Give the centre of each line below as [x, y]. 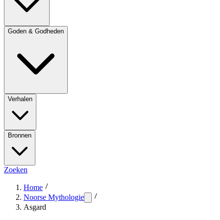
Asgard [35, 207]
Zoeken [16, 170]
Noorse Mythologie [54, 197]
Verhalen [20, 99]
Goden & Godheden [36, 31]
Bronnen [20, 135]
